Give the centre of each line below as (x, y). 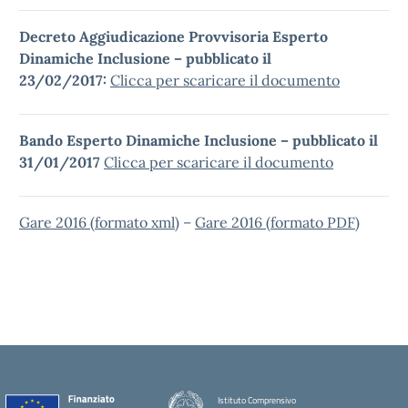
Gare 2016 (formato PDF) (277, 222)
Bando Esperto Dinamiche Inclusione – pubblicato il (199, 140)
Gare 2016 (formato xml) (99, 222)
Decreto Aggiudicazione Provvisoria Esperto (173, 36)
